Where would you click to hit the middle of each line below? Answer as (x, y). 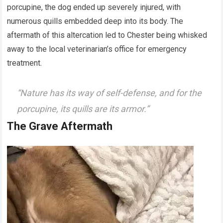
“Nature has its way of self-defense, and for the (110, 93)
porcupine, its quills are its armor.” (83, 109)
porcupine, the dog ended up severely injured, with (94, 7)
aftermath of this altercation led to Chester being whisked (107, 35)
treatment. (25, 63)
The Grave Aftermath (60, 126)
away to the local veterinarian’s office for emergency (97, 49)
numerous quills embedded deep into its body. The (95, 21)
